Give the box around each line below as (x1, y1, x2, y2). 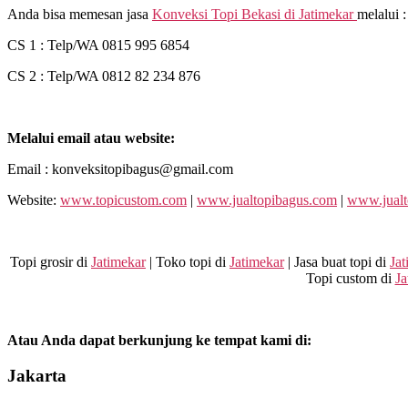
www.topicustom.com (60, 192, 187, 209)
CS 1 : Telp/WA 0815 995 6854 (7, 37, 189, 54)
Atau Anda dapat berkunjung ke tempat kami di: (7, 332, 311, 349)
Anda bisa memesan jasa (7, 6, 152, 23)
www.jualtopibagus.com (197, 192, 337, 209)
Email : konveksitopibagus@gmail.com (7, 161, 233, 178)
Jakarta (7, 365, 66, 385)
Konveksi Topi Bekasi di (152, 6, 299, 23)
